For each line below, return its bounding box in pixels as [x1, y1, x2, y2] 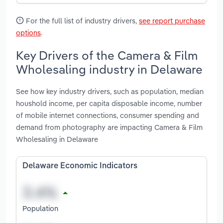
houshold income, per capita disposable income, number [16, 99, 202, 109]
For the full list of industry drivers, [24, 15, 139, 25]
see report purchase [139, 15, 205, 25]
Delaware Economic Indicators [22, 162, 137, 171]
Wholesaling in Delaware [16, 134, 98, 144]
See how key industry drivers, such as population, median [16, 87, 204, 97]
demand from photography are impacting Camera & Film [16, 122, 203, 132]
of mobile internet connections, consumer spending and [16, 111, 199, 120]
